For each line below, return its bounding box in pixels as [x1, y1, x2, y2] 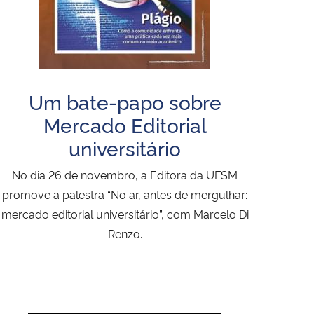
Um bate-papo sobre [28, 88, 221, 116]
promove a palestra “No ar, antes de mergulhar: [2, 186, 247, 203]
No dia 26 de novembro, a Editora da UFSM [12, 167, 238, 183]
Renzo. [107, 226, 142, 242]
